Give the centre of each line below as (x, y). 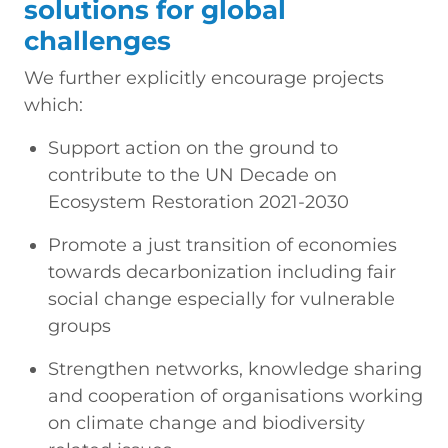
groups (79, 325)
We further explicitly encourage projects (204, 77)
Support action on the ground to (193, 147)
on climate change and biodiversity (206, 422)
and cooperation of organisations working (235, 395)
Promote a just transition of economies (222, 244)
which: (53, 104)
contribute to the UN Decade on (192, 174)
